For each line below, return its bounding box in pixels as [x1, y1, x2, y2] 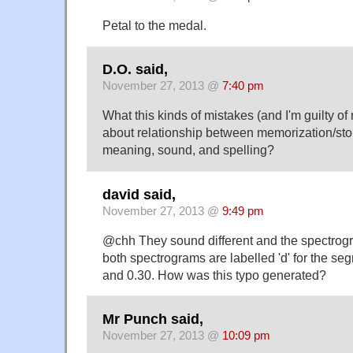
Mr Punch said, [102, 310, 203, 327]
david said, [102, 186, 176, 203]
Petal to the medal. [102, 17, 206, 32]
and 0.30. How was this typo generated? [102, 267, 326, 282]
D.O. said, [102, 61, 168, 78]
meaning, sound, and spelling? [102, 143, 274, 158]
